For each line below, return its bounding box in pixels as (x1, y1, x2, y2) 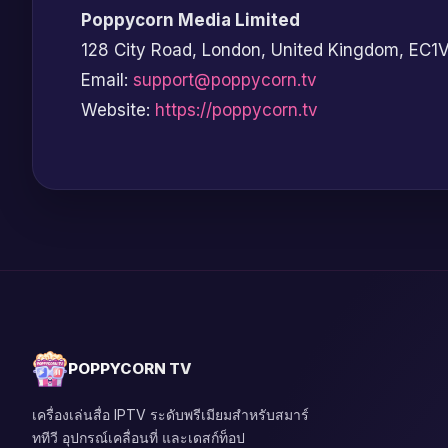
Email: (81, 70, 133, 90)
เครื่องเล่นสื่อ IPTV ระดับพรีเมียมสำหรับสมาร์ (32, 406, 309, 423)
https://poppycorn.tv (155, 100, 318, 120)
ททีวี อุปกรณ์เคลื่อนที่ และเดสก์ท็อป (32, 429, 245, 446)
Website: (81, 100, 155, 120)
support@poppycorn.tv (133, 70, 317, 90)
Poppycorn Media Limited (81, 10, 300, 30)
